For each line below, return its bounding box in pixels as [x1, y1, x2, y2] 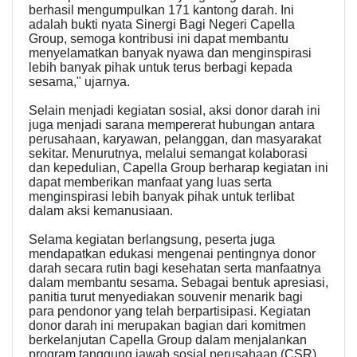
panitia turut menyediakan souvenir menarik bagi [29, 289, 303, 304]
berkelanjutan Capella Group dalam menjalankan [29, 332, 307, 347]
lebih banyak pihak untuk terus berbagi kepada [29, 60, 292, 74]
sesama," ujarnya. [29, 74, 130, 88]
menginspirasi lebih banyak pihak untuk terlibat [29, 189, 294, 203]
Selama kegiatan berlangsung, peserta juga [29, 232, 275, 246]
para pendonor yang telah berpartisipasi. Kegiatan [29, 304, 311, 318]
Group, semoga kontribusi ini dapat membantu [29, 31, 288, 45]
